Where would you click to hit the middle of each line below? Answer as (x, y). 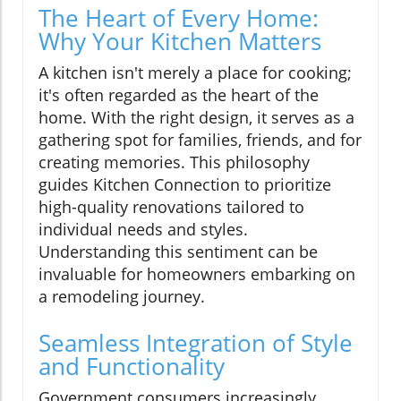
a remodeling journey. (122, 296)
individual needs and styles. (143, 229)
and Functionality (132, 366)
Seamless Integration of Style (196, 342)
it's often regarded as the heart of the (179, 94)
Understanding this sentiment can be (178, 251)
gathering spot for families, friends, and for (200, 139)
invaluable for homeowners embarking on (197, 273)
